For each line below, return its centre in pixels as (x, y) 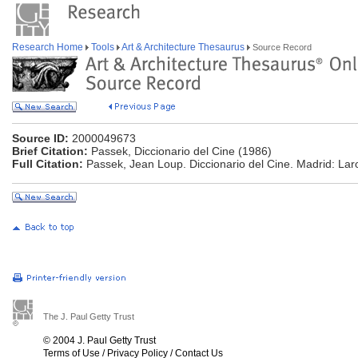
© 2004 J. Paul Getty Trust (99, 340)
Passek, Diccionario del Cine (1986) (180, 151)
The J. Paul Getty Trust (89, 316)
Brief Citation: (50, 151)
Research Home (49, 47)
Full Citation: (48, 164)
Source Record (281, 47)
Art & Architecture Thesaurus (183, 47)
